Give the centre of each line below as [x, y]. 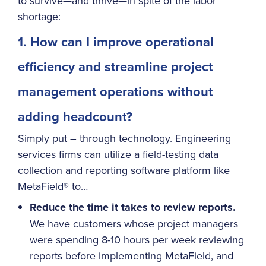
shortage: [39, 17]
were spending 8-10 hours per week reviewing [137, 239]
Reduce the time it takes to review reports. [133, 207]
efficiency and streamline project [115, 66]
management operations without [115, 91]
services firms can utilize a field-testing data [118, 154]
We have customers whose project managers [134, 223]
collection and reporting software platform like [124, 170]
